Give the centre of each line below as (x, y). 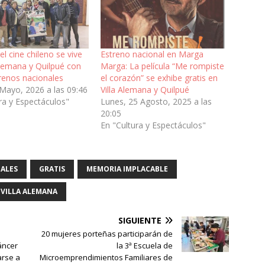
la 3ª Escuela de (145, 245)
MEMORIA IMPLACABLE (127, 169)
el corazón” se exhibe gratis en (159, 77)
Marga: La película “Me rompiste (162, 66)
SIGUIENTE (140, 220)
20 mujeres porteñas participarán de (107, 233)
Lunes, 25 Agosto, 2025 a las (156, 101)
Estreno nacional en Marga (152, 54)
